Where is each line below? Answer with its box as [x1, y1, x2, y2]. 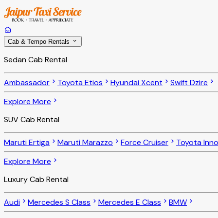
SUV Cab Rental [4, 114, 59, 125]
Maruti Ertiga [4, 137, 50, 148]
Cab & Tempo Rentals [8, 38, 72, 46]
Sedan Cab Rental [4, 54, 67, 65]
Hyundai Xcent [110, 77, 163, 88]
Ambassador [4, 77, 50, 88]
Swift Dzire [170, 77, 208, 88]
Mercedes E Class [98, 197, 161, 208]
